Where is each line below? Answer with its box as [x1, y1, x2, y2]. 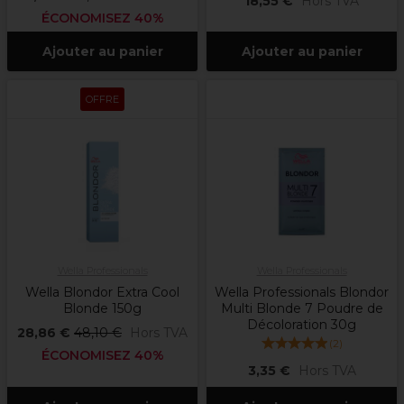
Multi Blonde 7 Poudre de [220, 300, 383, 317]
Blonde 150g [63, 300, 142, 317]
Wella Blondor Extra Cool [25, 284, 179, 301]
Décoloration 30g [247, 317, 356, 334]
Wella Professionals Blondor [215, 284, 389, 301]
